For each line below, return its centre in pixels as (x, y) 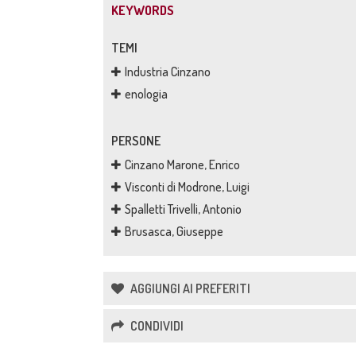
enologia (146, 94)
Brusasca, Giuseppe (174, 231)
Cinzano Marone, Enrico (182, 164)
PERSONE (136, 141)
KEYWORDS (143, 10)
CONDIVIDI (156, 326)
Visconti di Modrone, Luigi (187, 187)
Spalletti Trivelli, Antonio (183, 209)
